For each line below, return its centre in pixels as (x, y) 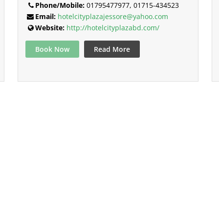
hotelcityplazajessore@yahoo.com (113, 16)
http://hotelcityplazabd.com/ (113, 27)
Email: (45, 16)
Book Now (52, 49)
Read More (112, 49)
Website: (50, 27)
